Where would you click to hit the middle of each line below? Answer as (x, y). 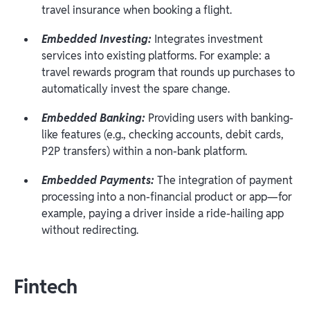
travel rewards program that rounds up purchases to (168, 72)
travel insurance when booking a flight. (137, 10)
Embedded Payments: (99, 180)
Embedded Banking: (95, 118)
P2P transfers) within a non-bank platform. (144, 151)
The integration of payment (225, 180)
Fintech (46, 286)
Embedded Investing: (97, 39)
